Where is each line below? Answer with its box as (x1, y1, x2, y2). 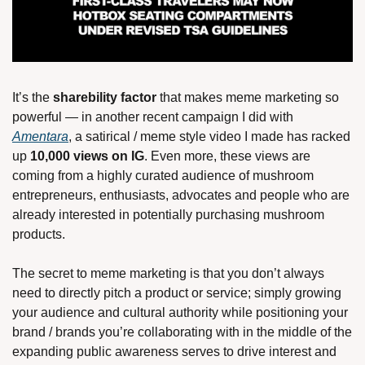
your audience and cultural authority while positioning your (12, 306, 348, 320)
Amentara (12, 130, 68, 144)
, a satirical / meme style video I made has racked (68, 130, 350, 144)
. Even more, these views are (144, 149, 310, 164)
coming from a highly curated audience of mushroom (12, 169, 314, 183)
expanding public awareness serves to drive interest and (12, 345, 336, 359)
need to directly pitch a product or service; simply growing (12, 286, 341, 301)
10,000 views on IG (30, 149, 144, 164)
